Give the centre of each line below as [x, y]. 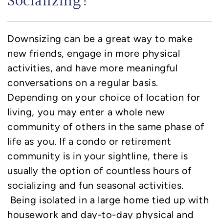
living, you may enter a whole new [86, 112]
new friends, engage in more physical [94, 54]
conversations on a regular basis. [83, 83]
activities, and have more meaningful [93, 68]
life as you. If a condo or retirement [89, 142]
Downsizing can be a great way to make [100, 39]
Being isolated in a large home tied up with [108, 200]
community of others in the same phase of [106, 127]
